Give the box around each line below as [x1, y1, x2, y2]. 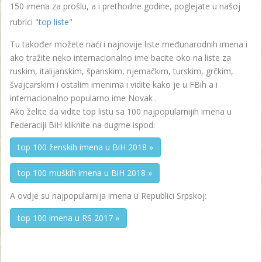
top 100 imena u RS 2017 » [18, 212, 119, 223]
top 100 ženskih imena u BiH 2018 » [18, 141, 153, 153]
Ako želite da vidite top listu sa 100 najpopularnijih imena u [10, 105, 232, 117]
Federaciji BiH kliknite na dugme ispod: [10, 119, 157, 130]
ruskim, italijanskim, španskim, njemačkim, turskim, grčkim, [10, 65, 233, 77]
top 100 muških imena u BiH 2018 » [18, 167, 152, 178]
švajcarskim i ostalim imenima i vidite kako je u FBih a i [10, 78, 218, 90]
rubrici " [10, 16, 39, 27]
